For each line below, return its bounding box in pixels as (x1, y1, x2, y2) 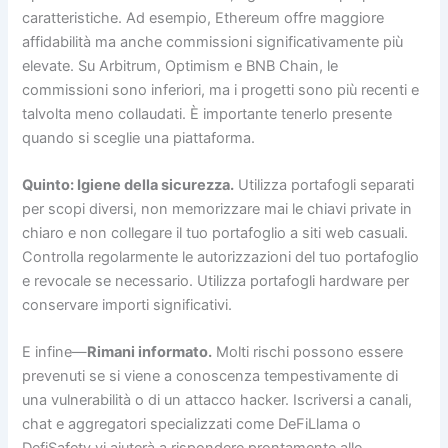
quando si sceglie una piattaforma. (22, 128, 256, 147)
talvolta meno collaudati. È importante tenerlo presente (22, 104, 393, 123)
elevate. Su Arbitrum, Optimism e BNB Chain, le (22, 56, 339, 75)
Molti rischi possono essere (212, 343, 404, 362)
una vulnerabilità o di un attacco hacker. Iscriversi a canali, (22, 391, 413, 410)
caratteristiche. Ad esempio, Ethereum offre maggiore (22, 8, 385, 27)
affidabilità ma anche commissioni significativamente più (22, 32, 404, 51)
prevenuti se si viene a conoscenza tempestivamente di (22, 367, 399, 386)
